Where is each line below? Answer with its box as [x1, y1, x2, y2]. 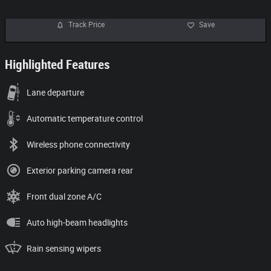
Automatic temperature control [27, 113, 143, 123]
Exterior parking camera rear [27, 165, 133, 175]
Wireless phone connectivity [27, 139, 130, 149]
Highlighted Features [5, 57, 110, 72]
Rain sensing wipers [27, 243, 101, 253]
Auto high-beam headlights [27, 217, 128, 227]
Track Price [68, 21, 105, 30]
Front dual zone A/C [27, 191, 102, 201]
